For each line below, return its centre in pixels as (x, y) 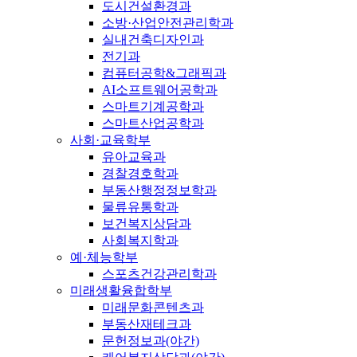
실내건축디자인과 (153, 40)
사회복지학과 (140, 241)
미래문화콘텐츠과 (153, 308)
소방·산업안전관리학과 (168, 23)
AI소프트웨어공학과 (160, 90)
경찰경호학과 (140, 174)
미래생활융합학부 (121, 291)
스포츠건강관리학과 (159, 274)
